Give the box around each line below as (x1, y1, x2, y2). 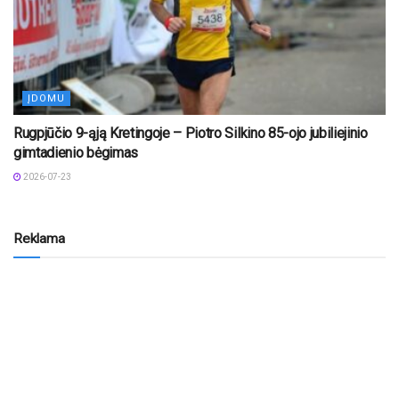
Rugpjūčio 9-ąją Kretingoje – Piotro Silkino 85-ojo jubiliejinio (13, 124, 368, 142)
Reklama (13, 230, 65, 247)
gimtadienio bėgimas (13, 143, 138, 161)
